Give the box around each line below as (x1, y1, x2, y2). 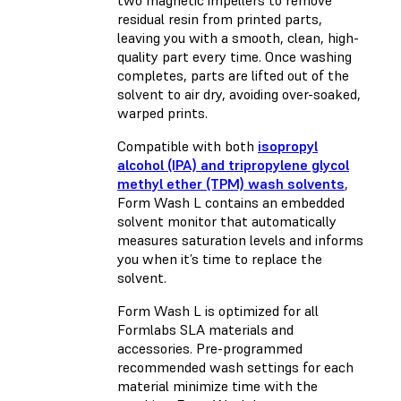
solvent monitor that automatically (117, 212, 337, 231)
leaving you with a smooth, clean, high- (117, 29, 359, 47)
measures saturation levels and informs (117, 231, 363, 250)
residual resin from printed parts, (117, 10, 322, 29)
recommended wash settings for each (117, 358, 354, 377)
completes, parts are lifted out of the (117, 66, 349, 85)
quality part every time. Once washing (117, 47, 352, 66)
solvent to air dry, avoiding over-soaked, (117, 85, 361, 104)
